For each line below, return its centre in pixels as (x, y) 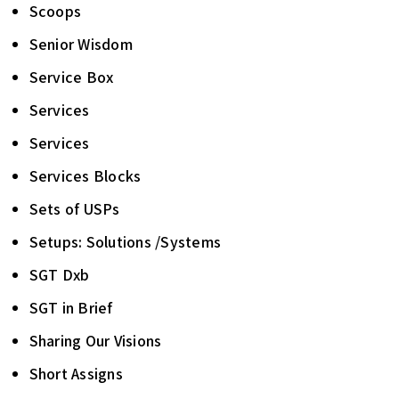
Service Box (71, 77)
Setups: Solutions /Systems (125, 242)
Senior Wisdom (81, 44)
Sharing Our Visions (95, 341)
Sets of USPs (74, 209)
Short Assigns (76, 374)
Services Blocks (85, 176)
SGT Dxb (59, 275)
